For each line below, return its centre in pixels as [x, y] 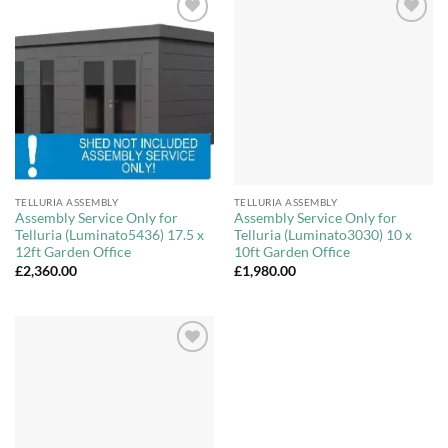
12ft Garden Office [72, 252]
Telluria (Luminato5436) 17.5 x [109, 235]
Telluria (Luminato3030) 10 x [322, 235]
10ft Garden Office [291, 252]
